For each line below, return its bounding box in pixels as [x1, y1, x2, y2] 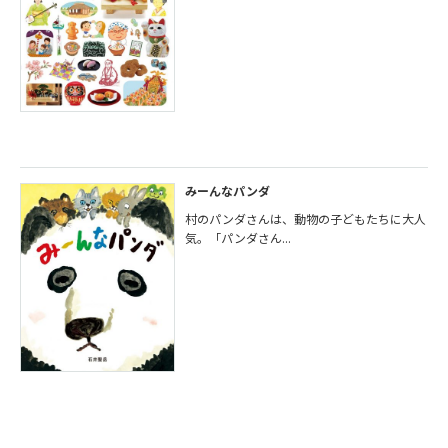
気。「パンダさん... [185, 229, 292, 247]
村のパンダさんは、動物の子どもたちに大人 [185, 210, 427, 228]
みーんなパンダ [185, 182, 271, 200]
